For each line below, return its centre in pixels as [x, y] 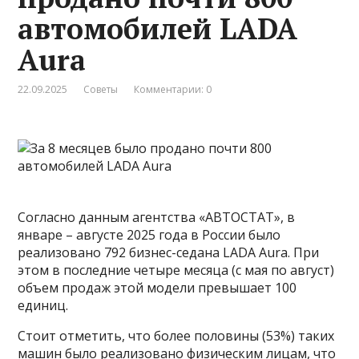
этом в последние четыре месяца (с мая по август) [176, 270]
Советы [101, 90]
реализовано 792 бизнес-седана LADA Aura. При [169, 253]
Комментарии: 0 [173, 90]
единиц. [43, 306]
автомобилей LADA [158, 29]
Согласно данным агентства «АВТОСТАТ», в [157, 218]
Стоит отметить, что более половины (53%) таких [176, 336]
